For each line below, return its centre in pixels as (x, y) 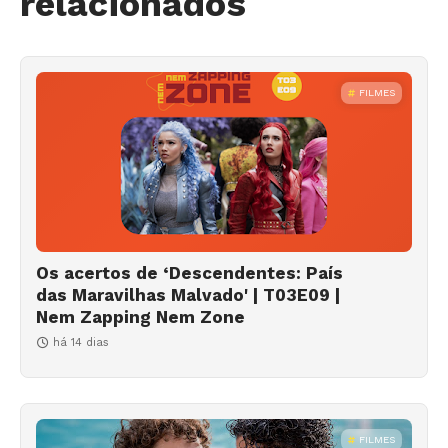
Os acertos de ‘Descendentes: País (189, 272)
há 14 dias (81, 342)
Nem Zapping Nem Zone (140, 316)
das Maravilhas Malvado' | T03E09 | (188, 294)
